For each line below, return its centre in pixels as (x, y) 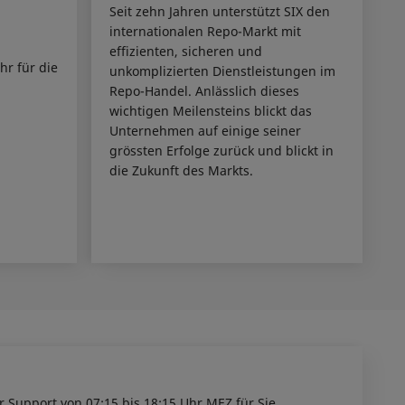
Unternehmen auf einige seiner (205, 130)
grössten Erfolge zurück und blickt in (221, 150)
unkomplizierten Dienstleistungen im (222, 71)
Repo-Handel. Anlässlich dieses (204, 90)
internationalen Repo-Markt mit (205, 31)
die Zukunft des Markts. (181, 170)
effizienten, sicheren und (185, 51)
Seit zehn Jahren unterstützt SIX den (219, 11)
